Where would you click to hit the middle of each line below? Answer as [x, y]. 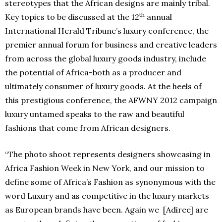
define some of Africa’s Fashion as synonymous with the [110, 182]
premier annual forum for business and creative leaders [111, 44]
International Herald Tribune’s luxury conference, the [107, 30]
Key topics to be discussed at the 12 [72, 17]
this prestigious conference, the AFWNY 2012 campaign [111, 100]
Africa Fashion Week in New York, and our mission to [105, 168]
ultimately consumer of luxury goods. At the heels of [103, 86]
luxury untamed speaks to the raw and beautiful [95, 114]
